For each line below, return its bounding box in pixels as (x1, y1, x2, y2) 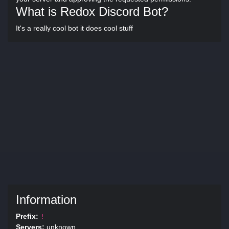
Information (16, 193, 77, 207)
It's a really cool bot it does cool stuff (16, 24, 133, 32)
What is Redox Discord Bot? (16, 5, 168, 18)
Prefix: (16, 212, 38, 220)
